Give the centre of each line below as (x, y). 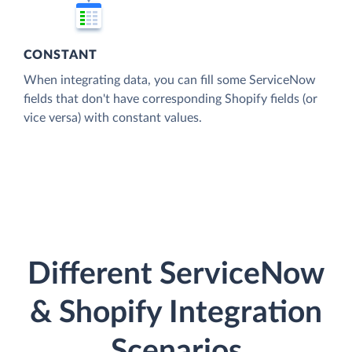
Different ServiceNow (176, 275)
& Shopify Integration (176, 313)
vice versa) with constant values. (113, 117)
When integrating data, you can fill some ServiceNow (170, 80)
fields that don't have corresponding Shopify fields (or (170, 99)
